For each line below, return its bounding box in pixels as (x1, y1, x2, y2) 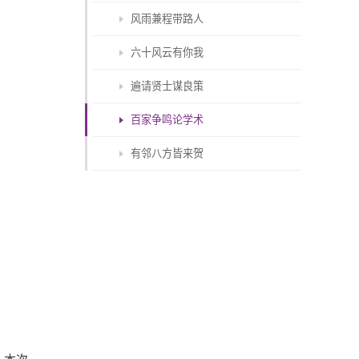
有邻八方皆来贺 (131, 147, 204, 160)
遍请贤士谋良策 (131, 79, 204, 92)
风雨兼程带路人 (131, 12, 204, 25)
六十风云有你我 (131, 46, 204, 58)
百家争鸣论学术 (131, 114, 204, 127)
